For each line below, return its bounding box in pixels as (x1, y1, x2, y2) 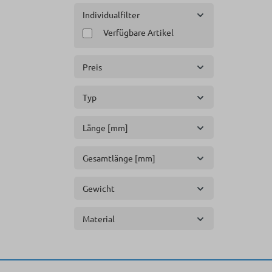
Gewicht (83, 183, 115, 194)
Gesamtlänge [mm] (83, 152, 155, 163)
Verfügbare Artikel (103, 27, 174, 38)
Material (83, 213, 115, 224)
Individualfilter (83, 9, 140, 20)
